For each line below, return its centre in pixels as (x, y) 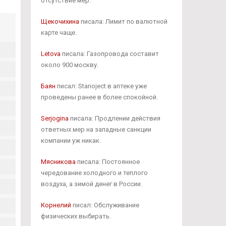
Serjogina (54, 118)
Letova (50, 54)
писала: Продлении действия (114, 118)
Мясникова (58, 162)
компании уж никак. (71, 140)
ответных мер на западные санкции (96, 129)
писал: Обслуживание (105, 205)
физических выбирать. (76, 216)
